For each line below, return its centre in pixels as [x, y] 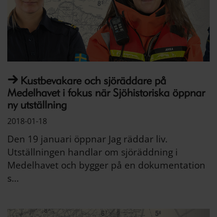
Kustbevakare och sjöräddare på [93, 80]
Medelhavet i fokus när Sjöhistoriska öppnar [106, 93]
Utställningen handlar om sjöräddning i [93, 152]
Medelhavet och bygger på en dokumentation [106, 165]
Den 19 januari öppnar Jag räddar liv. [87, 139]
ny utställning [37, 105]
